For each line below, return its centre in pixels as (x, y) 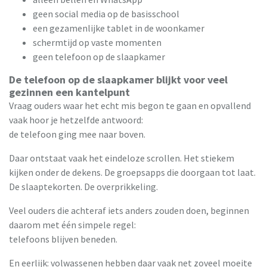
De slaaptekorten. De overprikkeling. (83, 186)
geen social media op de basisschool (106, 13)
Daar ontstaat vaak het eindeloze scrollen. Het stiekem (122, 158)
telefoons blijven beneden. (63, 239)
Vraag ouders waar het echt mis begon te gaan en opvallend (130, 105)
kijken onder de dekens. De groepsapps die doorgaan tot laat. (132, 172)
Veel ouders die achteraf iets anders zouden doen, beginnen (129, 210)
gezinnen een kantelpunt (69, 92)
